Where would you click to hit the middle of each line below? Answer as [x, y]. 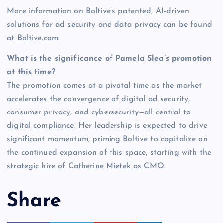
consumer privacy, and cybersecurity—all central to [99, 113]
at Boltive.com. [34, 38]
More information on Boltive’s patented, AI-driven [98, 11]
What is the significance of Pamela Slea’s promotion [110, 59]
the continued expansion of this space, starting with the [109, 153]
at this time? [31, 72]
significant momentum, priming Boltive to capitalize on [107, 140]
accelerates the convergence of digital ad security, [99, 99]
